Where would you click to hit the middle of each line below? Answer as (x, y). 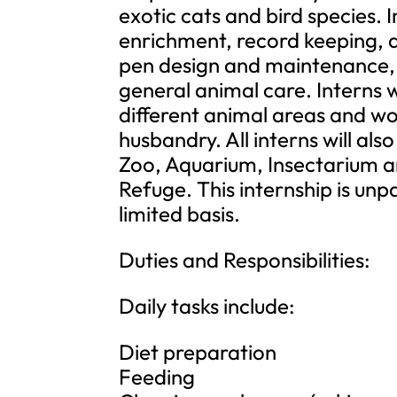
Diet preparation (198, 352)
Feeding (157, 377)
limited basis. (180, 214)
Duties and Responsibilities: (245, 260)
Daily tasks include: (207, 306)
